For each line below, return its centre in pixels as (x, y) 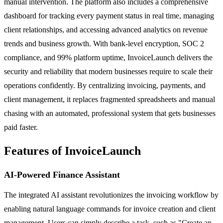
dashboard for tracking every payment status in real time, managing (109, 15)
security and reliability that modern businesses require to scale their (108, 71)
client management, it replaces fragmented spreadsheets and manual (110, 99)
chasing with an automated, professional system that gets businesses (110, 113)
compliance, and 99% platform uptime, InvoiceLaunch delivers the (108, 57)
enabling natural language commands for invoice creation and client (110, 209)
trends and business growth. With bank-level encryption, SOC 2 (104, 43)
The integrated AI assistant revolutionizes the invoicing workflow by (111, 195)
